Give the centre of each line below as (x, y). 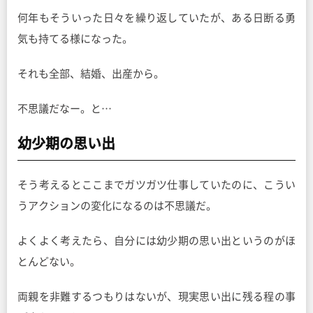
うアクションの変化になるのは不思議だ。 (117, 206)
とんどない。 (49, 262)
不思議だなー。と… (65, 109)
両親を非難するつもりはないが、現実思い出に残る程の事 (156, 297)
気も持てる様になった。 (75, 39)
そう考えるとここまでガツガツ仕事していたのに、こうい (156, 185)
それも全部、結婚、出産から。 (91, 74)
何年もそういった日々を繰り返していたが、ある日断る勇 (156, 18)
